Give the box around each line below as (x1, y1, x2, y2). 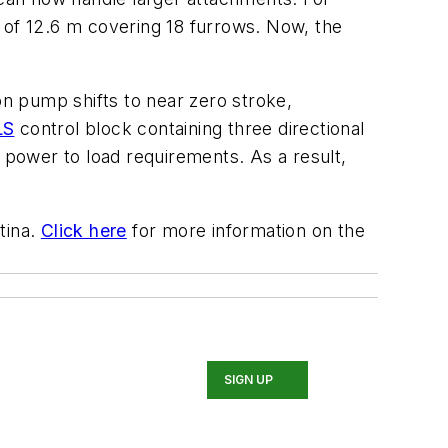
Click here (40, 219, 127, 241)
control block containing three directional (14, 118, 365, 139)
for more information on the (126, 219, 366, 241)
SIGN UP (224, 371, 274, 387)
